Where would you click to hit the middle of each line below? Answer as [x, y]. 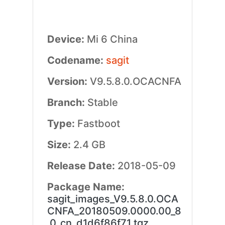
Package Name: [86, 187]
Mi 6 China [112, 39]
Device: [67, 39]
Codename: [76, 60]
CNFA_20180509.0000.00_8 [114, 211]
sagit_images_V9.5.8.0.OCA [113, 199]
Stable [102, 102]
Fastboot [98, 124]
